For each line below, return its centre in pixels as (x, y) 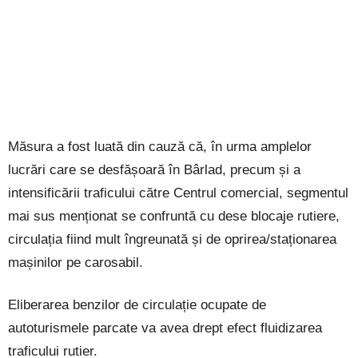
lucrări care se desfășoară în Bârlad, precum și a (154, 170)
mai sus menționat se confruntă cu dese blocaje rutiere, (174, 217)
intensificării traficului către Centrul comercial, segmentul (178, 193)
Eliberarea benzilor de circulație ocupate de (137, 305)
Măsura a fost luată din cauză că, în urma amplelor (160, 147)
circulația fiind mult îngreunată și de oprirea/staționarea (172, 240)
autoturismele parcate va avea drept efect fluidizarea (165, 328)
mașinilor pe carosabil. (76, 263)
